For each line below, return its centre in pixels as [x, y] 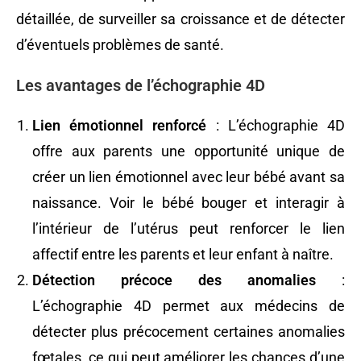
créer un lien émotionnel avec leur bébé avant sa [189, 177]
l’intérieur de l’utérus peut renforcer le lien [189, 229]
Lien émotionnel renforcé [120, 126]
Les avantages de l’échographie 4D [141, 86]
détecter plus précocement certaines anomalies [189, 332]
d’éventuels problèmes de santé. [120, 45]
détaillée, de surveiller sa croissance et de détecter [180, 19]
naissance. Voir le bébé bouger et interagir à [189, 203]
